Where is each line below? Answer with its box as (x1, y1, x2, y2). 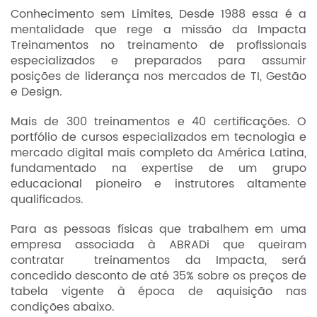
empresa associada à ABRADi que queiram (11, 236, 306, 254)
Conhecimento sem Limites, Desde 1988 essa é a (11, 5, 306, 23)
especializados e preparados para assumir (11, 52, 306, 70)
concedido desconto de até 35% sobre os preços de (11, 267, 306, 285)
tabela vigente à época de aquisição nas (11, 282, 306, 301)
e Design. (11, 83, 62, 101)
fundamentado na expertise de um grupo (11, 159, 306, 178)
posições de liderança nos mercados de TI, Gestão (11, 67, 306, 86)
